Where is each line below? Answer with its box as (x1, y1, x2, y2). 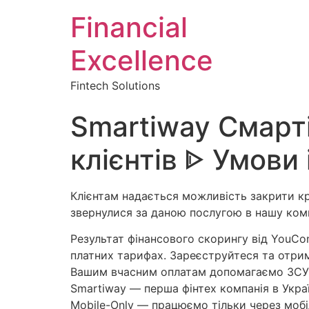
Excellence (70, 43, 213, 77)
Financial (70, 10, 188, 44)
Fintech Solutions (70, 79, 160, 92)
